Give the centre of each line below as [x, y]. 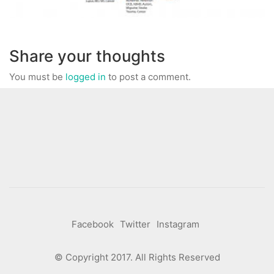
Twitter [135, 224]
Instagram [178, 224]
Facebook [93, 224]
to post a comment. [148, 76]
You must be [37, 76]
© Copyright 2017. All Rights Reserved [137, 257]
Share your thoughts [87, 56]
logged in [86, 76]
